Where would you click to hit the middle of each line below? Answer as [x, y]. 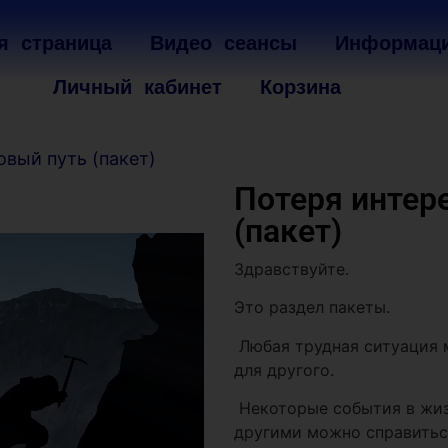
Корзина [300, 89]
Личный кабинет [137, 89]
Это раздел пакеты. [312, 307]
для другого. [284, 369]
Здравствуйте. [291, 269]
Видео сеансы [224, 45]
